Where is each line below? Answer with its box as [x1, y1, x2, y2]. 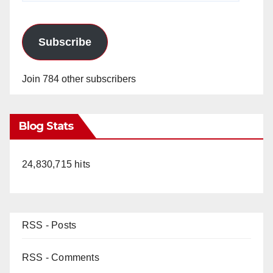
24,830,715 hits [22, 159, 90, 170]
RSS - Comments [22, 252, 99, 263]
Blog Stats [19, 119, 73, 133]
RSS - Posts [22, 220, 77, 231]
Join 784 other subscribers [22, 74, 136, 85]
